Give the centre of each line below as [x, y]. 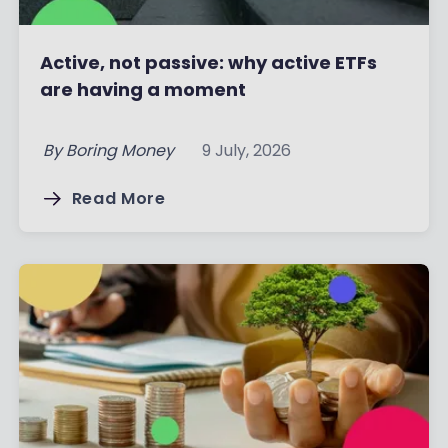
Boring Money [119, 150]
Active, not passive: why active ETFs [208, 62]
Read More [118, 198]
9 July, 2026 [246, 150]
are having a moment [142, 89]
